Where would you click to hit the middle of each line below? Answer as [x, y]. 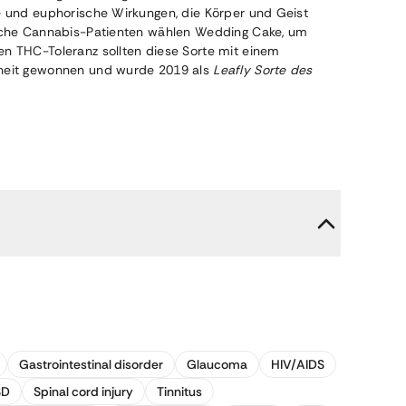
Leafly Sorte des [263, 70]
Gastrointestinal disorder [91, 364]
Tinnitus [179, 391]
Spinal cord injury [83, 391]
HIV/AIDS [298, 364]
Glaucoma [217, 364]
